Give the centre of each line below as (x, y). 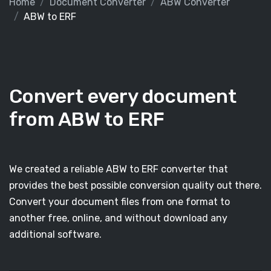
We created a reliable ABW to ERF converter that (119, 169)
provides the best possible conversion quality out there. (135, 185)
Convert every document (123, 96)
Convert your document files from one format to (119, 202)
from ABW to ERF (87, 119)
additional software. (55, 234)
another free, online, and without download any (118, 218)
